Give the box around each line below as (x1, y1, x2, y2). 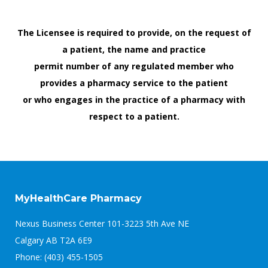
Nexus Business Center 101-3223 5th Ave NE (15, 218, 189, 229)
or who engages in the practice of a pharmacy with (23, 94, 245, 105)
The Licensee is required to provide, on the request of (17, 27, 251, 38)
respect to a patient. (89, 111, 179, 122)
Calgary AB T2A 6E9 (15, 234, 92, 246)
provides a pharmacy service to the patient (40, 77, 228, 89)
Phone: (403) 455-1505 (15, 251, 103, 263)
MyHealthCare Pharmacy (15, 193, 142, 204)
